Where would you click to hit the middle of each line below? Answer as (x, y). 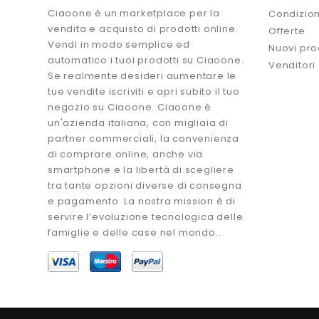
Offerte (287, 31)
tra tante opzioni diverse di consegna (145, 186)
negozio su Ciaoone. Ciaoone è (130, 108)
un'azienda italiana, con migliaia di (138, 123)
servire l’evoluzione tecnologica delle (146, 217)
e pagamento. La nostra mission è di (142, 202)
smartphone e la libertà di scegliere (141, 170)
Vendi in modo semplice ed (119, 45)
